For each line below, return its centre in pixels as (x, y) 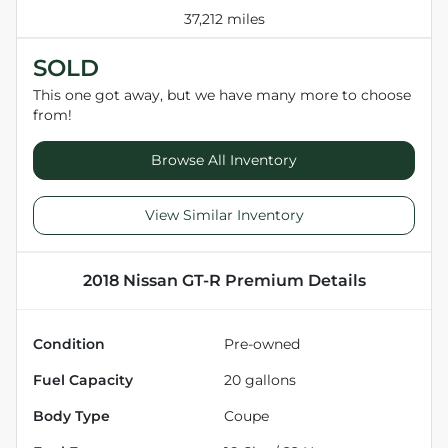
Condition (69, 343)
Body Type (71, 415)
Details (334, 280)
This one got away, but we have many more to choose (222, 94)
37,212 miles (224, 18)
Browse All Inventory (224, 159)
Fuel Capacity (83, 379)
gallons (268, 379)
